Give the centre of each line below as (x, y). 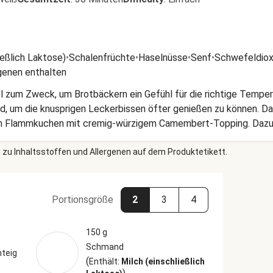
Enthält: (105, 261)
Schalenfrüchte (102, 58)
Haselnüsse (163, 58)
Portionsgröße (82, 200)
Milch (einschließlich (163, 261)
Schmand (105, 247)
